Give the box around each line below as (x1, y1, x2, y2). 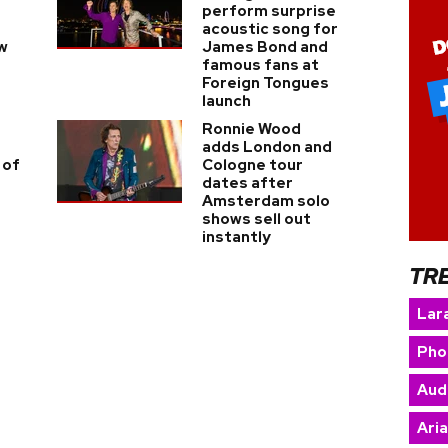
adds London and (201, 137, 332, 157)
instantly (201, 227, 271, 247)
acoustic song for (201, 19, 338, 39)
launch (201, 91, 251, 111)
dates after (201, 173, 293, 193)
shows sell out (201, 209, 311, 229)
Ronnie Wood (201, 119, 301, 139)
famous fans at (201, 55, 319, 75)
